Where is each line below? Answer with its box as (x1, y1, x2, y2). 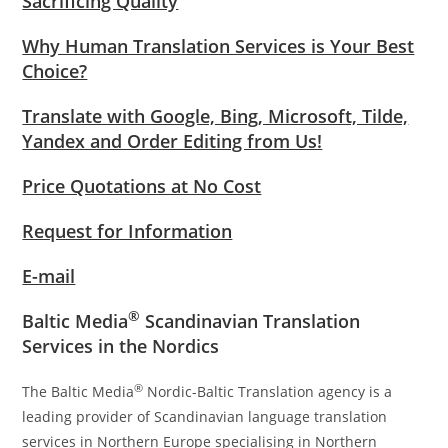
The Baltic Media (22, 382, 135, 402)
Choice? (22, 59, 88, 84)
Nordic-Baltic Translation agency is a (143, 382, 393, 402)
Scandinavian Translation (140, 309, 361, 334)
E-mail (22, 264, 76, 289)
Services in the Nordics (22, 334, 220, 359)
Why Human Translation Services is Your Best (22, 34, 415, 59)
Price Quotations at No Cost (22, 174, 262, 199)
